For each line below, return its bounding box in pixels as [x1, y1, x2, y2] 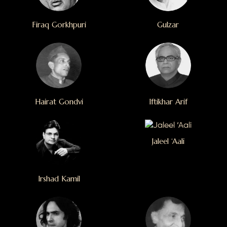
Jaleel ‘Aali [152, 136, 184, 146]
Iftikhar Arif [148, 97, 187, 107]
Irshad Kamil [37, 174, 80, 184]
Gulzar [157, 20, 179, 30]
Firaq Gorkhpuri [31, 20, 86, 30]
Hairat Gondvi [34, 97, 83, 107]
